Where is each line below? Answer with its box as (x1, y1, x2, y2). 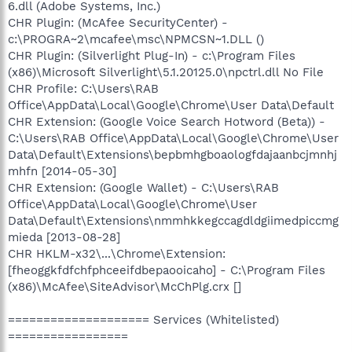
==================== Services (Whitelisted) (8, 312, 279, 327)
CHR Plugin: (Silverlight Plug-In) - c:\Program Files (8, 48, 295, 63)
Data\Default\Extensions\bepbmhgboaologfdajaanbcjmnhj (8, 147, 337, 162)
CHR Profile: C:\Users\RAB (8, 81, 159, 96)
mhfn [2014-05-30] (8, 163, 116, 178)
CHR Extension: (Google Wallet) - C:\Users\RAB (8, 180, 279, 195)
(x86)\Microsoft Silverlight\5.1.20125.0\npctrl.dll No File (8, 64, 324, 79)
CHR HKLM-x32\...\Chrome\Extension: (8, 246, 225, 261)
